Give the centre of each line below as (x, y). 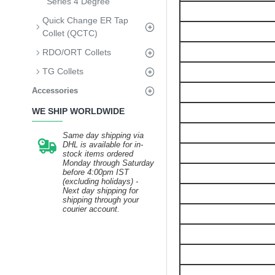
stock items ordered (98, 154)
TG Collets (63, 71)
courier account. (91, 209)
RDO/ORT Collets (77, 52)
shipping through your (101, 200)
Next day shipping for (100, 191)
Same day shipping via (103, 135)
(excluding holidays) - (100, 181)
